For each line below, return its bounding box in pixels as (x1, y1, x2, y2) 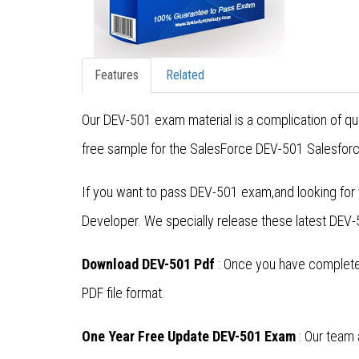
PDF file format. (82, 284, 165, 302)
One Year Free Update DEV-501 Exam (82, 328, 296, 345)
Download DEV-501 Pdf (82, 256, 215, 273)
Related (166, 67, 204, 83)
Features (95, 67, 139, 83)
